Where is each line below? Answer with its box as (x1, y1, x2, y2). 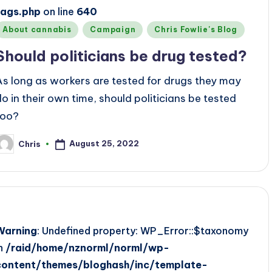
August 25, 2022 (69, 138, 140, 149)
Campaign (90, 25, 136, 34)
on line (41, 5, 77, 18)
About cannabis (2, 25, 72, 34)
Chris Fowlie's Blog (154, 25, 237, 34)
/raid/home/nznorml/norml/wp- (5, 242, 170, 254)
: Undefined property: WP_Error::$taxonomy (37, 225, 249, 237)
